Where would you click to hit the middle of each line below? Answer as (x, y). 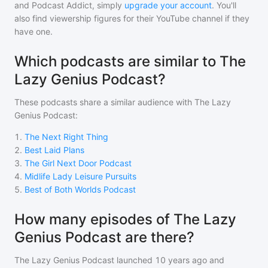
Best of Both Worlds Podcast (80, 190)
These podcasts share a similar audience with (104, 102)
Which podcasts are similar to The (130, 62)
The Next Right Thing (66, 137)
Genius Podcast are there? (104, 237)
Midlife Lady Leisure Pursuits (80, 176)
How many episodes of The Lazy (125, 220)
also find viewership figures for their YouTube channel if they (132, 19)
